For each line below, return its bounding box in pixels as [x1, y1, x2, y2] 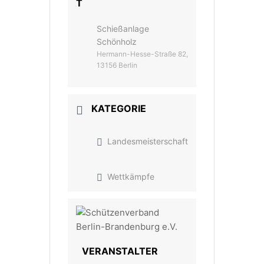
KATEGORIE [91, 103, 146, 114]
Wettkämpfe [107, 171, 154, 181]
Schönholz [97, 37, 137, 47]
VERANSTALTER [82, 245, 158, 257]
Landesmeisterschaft [107, 136, 188, 146]
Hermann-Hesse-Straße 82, [97, 49, 188, 58]
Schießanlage [97, 24, 149, 34]
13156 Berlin [97, 61, 137, 70]
